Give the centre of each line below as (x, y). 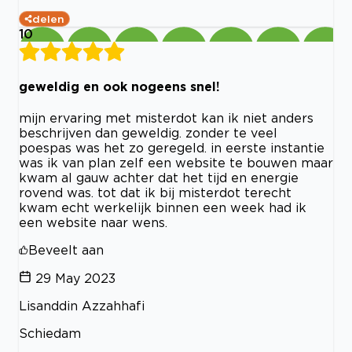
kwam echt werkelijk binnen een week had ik (163, 208)
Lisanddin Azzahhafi (82, 306)
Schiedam (50, 334)
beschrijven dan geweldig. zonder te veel (148, 133)
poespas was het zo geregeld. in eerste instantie (172, 148)
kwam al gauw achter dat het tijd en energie (159, 178)
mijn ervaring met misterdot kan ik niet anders (166, 118)
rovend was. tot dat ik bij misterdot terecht (155, 193)
